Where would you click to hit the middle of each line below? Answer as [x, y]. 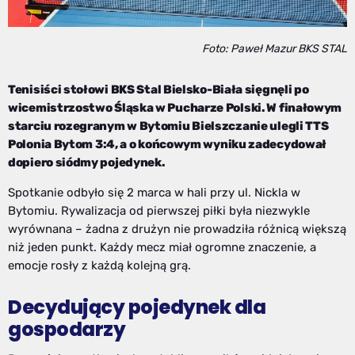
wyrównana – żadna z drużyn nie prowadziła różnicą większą [177, 229]
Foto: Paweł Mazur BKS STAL [275, 49]
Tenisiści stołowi [59, 90]
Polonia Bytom [51, 145]
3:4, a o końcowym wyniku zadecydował [210, 145]
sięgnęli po [276, 90]
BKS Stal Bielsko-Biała [177, 90]
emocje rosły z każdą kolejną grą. [99, 266]
